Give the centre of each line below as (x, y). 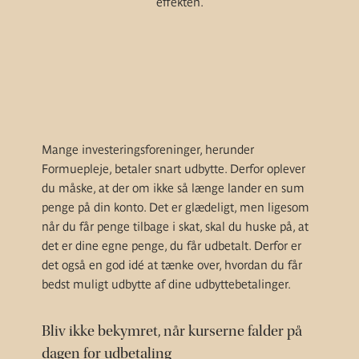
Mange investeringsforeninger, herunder (148, 149)
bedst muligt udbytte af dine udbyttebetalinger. (166, 284)
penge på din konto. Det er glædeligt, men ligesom (175, 207)
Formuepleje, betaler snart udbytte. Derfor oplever (173, 169)
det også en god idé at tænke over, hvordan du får (172, 265)
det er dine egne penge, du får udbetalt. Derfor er (171, 246)
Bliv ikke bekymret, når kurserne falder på (172, 331)
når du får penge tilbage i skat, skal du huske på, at (175, 226)
